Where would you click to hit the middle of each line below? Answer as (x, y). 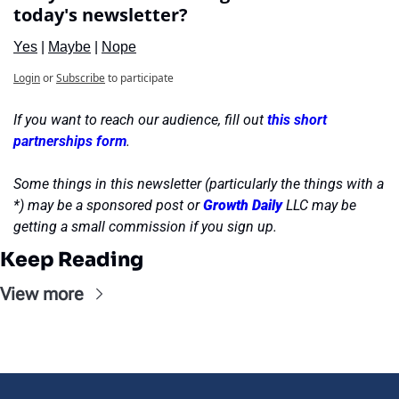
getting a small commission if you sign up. (145, 227)
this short (297, 120)
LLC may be (319, 205)
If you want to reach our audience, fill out (140, 120)
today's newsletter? (101, 15)
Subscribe (81, 78)
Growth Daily (243, 205)
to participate (141, 78)
